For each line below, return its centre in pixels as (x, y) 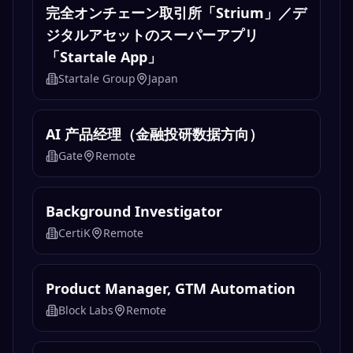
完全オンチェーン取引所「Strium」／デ (176, 13)
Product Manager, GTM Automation (171, 289)
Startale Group (97, 79)
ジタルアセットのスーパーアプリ (152, 35)
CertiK (74, 233)
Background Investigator (134, 212)
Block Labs (86, 310)
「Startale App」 (104, 57)
